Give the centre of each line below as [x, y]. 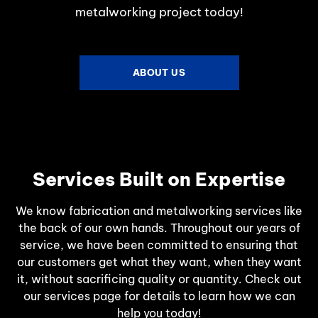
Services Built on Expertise [159, 179]
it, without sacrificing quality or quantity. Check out [159, 279]
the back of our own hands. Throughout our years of [159, 227]
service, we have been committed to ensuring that [159, 245]
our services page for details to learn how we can [159, 296]
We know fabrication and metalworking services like [159, 210]
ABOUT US [159, 72]
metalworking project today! [159, 12]
